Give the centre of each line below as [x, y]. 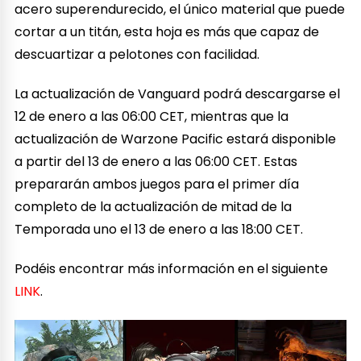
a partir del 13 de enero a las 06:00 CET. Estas [156, 161]
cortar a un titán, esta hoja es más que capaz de [167, 31]
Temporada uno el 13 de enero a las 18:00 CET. [159, 229]
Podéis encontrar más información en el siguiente [172, 268]
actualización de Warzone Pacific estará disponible [176, 139]
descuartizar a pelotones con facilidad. [137, 54]
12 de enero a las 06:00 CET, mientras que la [152, 116]
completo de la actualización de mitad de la [154, 206]
